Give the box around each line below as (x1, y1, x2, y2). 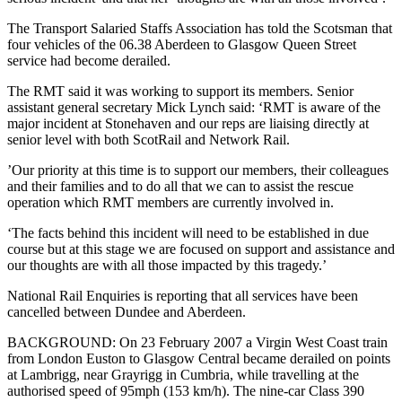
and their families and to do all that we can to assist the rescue (7, 178, 354, 194)
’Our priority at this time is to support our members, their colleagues (7, 162, 389, 178)
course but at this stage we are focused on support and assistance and (7, 240, 395, 257)
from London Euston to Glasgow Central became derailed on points (7, 350, 390, 366)
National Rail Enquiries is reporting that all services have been (7, 287, 358, 303)
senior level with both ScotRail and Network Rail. (7, 131, 290, 147)
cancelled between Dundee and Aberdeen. (7, 303, 246, 319)
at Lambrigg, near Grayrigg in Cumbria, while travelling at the (7, 366, 359, 382)
